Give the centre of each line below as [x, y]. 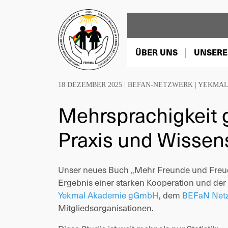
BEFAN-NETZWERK [160, 85]
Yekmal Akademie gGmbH [108, 195]
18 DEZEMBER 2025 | [93, 85]
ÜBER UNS [156, 52]
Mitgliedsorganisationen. [106, 208]
